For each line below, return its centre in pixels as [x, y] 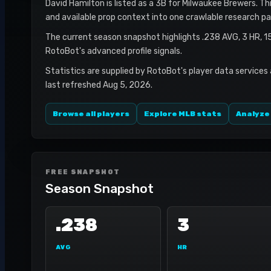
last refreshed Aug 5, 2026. [99, 85]
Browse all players [91, 114]
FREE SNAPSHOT [83, 172]
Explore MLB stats [183, 114]
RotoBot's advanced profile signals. [114, 51]
